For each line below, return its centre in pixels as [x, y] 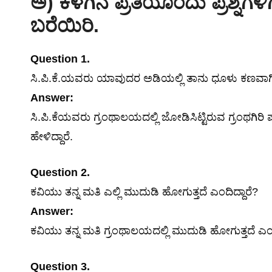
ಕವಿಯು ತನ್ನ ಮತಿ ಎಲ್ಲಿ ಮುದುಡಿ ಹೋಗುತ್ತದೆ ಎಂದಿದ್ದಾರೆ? [144, 192]
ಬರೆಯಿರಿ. [65, 25]
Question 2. [60, 172]
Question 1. [60, 59]
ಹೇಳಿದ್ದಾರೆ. [52, 137]
